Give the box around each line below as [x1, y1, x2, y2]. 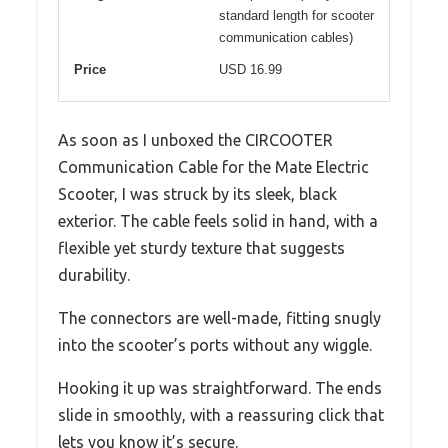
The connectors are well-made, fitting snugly [58, 308, 381, 327]
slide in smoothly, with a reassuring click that [58, 405, 384, 424]
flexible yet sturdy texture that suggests [58, 238, 345, 257]
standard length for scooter [219, 7, 374, 23]
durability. [58, 265, 130, 284]
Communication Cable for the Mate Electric [58, 157, 369, 176]
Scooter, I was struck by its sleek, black [58, 184, 337, 203]
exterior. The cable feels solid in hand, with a [58, 211, 378, 230]
